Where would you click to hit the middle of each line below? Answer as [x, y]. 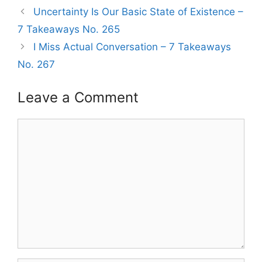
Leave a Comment [78, 98]
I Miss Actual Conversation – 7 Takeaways [132, 47]
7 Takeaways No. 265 [69, 30]
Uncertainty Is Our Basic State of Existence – [139, 12]
